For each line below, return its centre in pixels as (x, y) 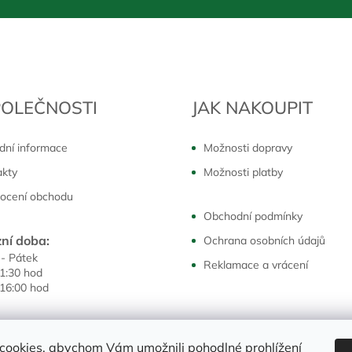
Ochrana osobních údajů (264, 241)
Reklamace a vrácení (256, 265)
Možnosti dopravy (248, 148)
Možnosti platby (243, 172)
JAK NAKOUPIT (252, 108)
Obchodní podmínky (253, 216)
